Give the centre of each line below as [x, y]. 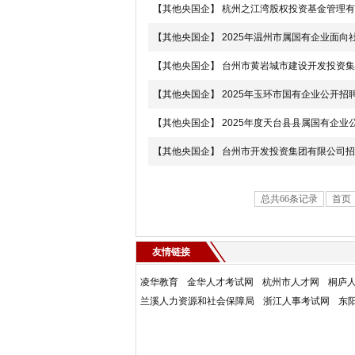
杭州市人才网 [290, 282]
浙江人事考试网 [296, 301]
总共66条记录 [290, 199]
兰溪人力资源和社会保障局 [197, 301]
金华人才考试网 [220, 282]
